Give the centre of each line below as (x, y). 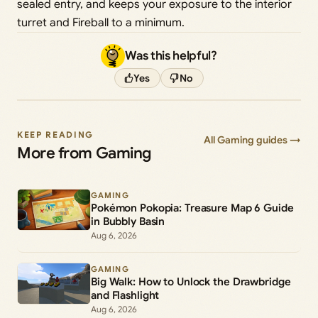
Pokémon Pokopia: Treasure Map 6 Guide (192, 208)
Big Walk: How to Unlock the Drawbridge (191, 281)
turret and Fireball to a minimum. (101, 22)
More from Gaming (84, 153)
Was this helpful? (171, 55)
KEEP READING (56, 134)
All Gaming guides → (252, 139)
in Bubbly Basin (128, 221)
